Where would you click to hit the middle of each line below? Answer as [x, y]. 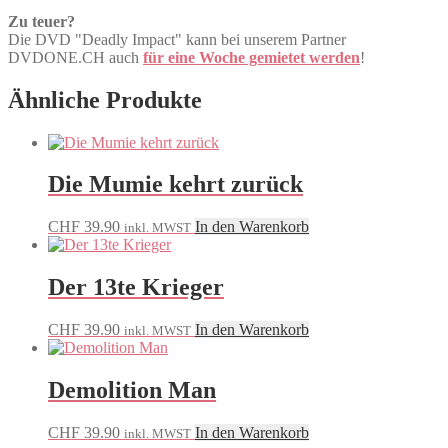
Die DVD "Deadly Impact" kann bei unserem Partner [177, 39]
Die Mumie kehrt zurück [175, 184]
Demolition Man [132, 390]
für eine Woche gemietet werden [251, 57]
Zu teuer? [41, 21]
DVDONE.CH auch [75, 57]
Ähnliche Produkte [105, 99]
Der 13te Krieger [136, 287]
